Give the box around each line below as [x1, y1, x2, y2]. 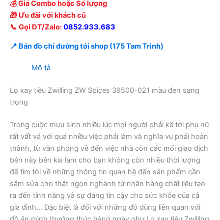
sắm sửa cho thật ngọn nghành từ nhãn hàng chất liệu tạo [10, 179, 205, 188]
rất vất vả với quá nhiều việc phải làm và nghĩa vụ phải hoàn [10, 132, 208, 141]
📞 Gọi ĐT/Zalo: [10, 23, 63, 32]
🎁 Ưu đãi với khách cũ [10, 11, 86, 20]
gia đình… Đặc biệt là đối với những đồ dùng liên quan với [10, 202, 200, 212]
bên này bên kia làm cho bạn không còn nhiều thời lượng [10, 155, 200, 165]
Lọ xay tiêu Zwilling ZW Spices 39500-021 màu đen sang [10, 85, 199, 95]
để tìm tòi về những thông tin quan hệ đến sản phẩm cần [10, 167, 200, 176]
